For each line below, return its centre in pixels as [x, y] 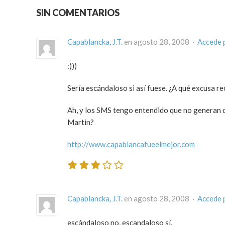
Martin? [81, 122]
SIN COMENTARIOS [78, 13]
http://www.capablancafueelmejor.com [131, 144]
